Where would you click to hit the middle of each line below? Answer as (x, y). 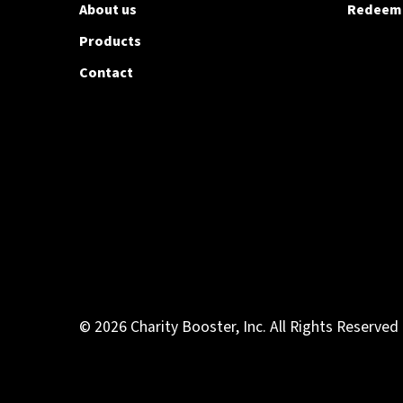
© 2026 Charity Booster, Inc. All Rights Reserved (239, 327)
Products (110, 41)
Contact (106, 73)
